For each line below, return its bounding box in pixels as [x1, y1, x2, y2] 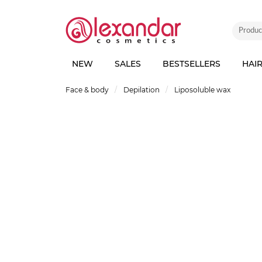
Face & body [65, 85, 109, 94]
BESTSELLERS [162, 58, 220, 69]
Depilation [123, 85, 160, 94]
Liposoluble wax [174, 85, 230, 94]
